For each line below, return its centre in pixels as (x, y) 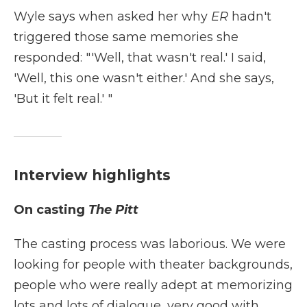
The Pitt (113, 210)
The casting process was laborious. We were (150, 244)
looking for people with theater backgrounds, (153, 265)
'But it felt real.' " (63, 99)
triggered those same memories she (126, 37)
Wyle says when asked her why (112, 16)
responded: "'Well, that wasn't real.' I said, (140, 58)
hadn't (251, 16)
